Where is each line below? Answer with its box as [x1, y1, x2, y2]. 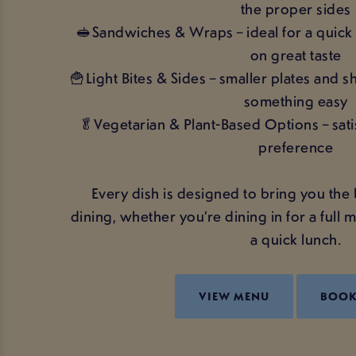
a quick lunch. [250, 228, 341, 250]
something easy [243, 90, 348, 111]
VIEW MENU [198, 288, 269, 304]
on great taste [250, 44, 342, 65]
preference [258, 136, 333, 157]
